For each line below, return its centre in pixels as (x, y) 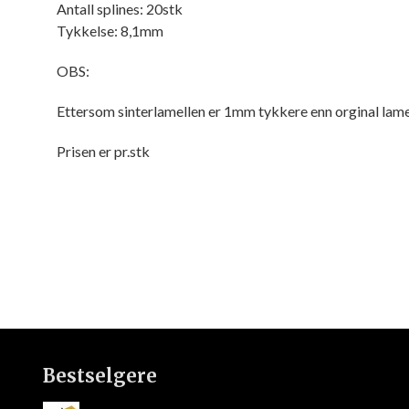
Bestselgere (100, 376)
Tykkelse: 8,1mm (110, 31)
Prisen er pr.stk (103, 152)
